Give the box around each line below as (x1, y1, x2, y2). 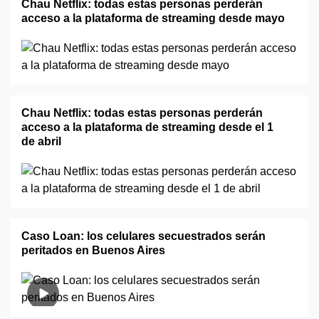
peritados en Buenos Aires (21, 244, 165, 256)
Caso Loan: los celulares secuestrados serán (21, 230, 266, 242)
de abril (21, 135, 61, 147)
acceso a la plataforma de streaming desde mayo (21, 12, 285, 24)
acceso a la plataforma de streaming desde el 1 (21, 121, 273, 133)
